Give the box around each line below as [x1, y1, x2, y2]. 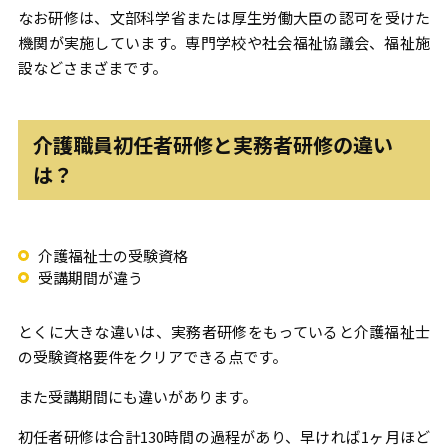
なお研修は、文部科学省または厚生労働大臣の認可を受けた [17, 7, 431, 28]
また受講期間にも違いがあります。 [17, 386, 257, 407]
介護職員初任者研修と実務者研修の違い [32, 130, 393, 159]
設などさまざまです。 [17, 57, 167, 78]
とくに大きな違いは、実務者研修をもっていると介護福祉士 [17, 321, 431, 342]
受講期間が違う [37, 267, 143, 288]
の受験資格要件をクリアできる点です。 [17, 346, 287, 367]
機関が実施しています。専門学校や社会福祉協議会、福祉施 [17, 32, 431, 53]
